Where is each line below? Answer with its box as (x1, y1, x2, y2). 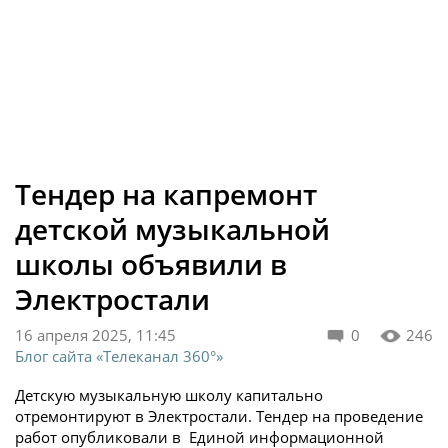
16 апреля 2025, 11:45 (15, 325, 176, 345)
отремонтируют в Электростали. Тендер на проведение (15, 406, 423, 426)
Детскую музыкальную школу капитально (15, 385, 323, 405)
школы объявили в (15, 245, 287, 283)
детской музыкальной (15, 210, 330, 248)
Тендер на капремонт (15, 175, 317, 213)
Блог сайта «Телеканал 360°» (15, 346, 223, 366)
